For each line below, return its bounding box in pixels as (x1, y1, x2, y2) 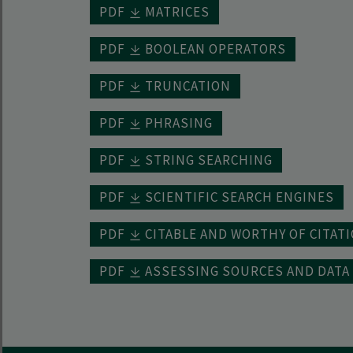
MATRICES (145, 3, 210, 20)
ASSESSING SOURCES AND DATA (145, 262, 350, 280)
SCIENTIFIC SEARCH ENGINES (145, 188, 334, 206)
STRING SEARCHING (145, 151, 273, 169)
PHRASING (145, 114, 213, 132)
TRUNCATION (145, 77, 231, 95)
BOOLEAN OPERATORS (145, 40, 286, 58)
